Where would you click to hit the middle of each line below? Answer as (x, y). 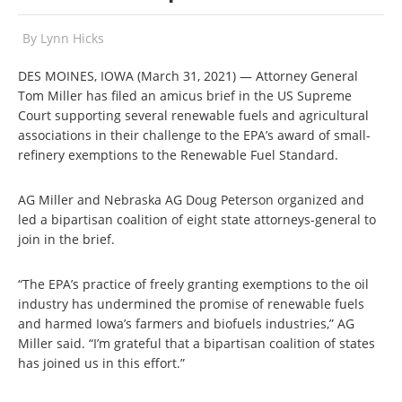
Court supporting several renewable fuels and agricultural (193, 115)
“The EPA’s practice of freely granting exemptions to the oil (193, 284)
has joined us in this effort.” (101, 363)
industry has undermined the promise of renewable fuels (191, 304)
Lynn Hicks (72, 38)
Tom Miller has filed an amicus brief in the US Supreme (185, 96)
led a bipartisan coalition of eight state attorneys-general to (197, 219)
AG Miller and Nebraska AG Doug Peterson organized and (191, 200)
